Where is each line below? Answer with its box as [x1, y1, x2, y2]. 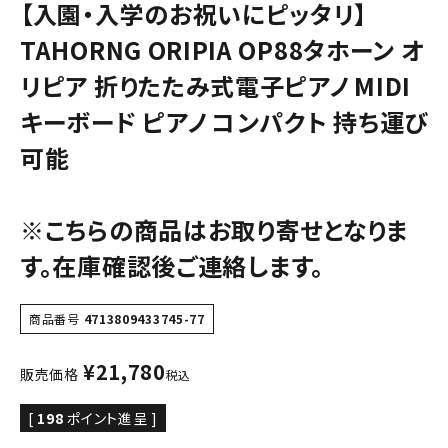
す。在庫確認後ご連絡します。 [20, 248, 324, 284]
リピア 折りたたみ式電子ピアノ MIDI [20, 68, 411, 104]
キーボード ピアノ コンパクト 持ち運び [20, 104, 429, 140]
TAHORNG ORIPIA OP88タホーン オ [20, 32, 425, 68]
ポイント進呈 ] [67, 408, 158, 429]
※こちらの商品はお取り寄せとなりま [20, 212, 409, 248]
